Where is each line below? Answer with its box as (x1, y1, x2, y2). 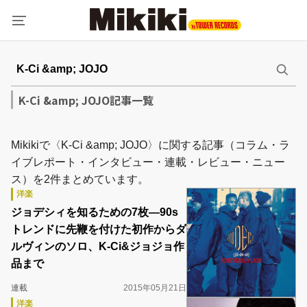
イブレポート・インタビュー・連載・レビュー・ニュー (11, 156, 285, 168)
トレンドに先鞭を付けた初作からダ (11, 223, 186, 235)
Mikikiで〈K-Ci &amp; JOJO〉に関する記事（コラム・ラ (11, 139, 290, 151)
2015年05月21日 (123, 283, 186, 293)
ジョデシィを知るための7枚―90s (11, 206, 178, 218)
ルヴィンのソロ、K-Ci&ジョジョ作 (11, 241, 184, 252)
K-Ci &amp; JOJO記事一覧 (19, 92, 153, 108)
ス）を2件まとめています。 (11, 173, 149, 185)
